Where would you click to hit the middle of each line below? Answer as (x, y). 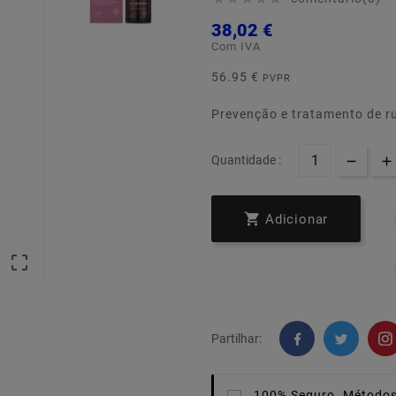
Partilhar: (236, 339)
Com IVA (236, 47)
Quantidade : (246, 160)
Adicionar (297, 220)
